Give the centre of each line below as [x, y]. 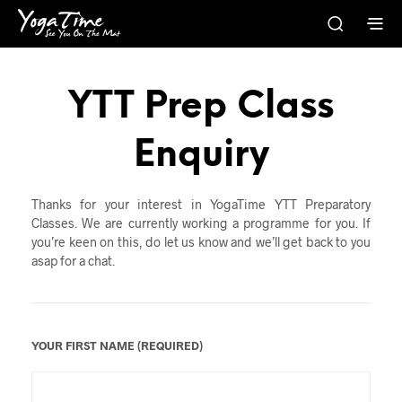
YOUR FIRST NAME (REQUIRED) [117, 345]
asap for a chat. [73, 260]
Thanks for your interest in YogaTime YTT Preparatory [201, 204]
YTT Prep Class [201, 107]
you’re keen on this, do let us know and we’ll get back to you [201, 241]
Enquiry [201, 155]
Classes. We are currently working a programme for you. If [201, 223]
